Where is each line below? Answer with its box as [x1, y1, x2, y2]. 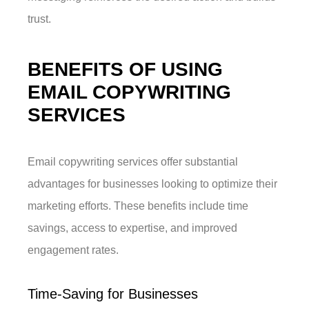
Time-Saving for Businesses [28, 286, 199, 302]
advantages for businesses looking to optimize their [28, 178, 278, 190]
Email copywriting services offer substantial [28, 156, 239, 168]
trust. [28, 13, 52, 26]
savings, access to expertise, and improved [28, 222, 238, 235]
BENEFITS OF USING [28, 59, 223, 81]
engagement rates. [28, 244, 119, 257]
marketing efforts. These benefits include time [28, 200, 249, 212]
